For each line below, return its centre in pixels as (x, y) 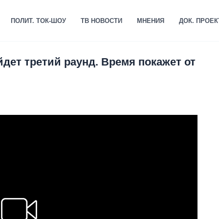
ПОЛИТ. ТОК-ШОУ (38, 21)
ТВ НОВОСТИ (101, 21)
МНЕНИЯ (150, 21)
